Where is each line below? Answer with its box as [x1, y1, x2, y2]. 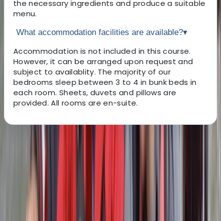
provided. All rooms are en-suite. [13, 97, 138, 108]
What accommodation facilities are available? [16, 27, 183, 37]
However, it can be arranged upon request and [13, 56, 193, 67]
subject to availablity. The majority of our [13, 66, 171, 77]
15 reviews [84, 186, 123, 198]
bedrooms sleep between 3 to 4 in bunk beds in [13, 76, 197, 87]
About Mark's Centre [4, 159, 128, 176]
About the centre [4, 137, 72, 149]
